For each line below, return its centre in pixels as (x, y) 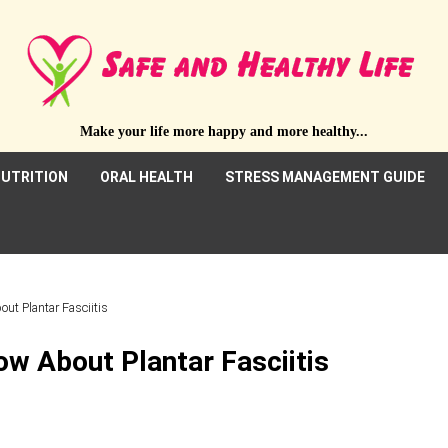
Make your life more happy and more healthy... (224, 131)
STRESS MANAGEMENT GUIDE (325, 177)
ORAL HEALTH (146, 177)
